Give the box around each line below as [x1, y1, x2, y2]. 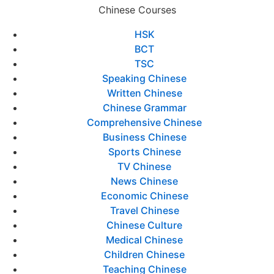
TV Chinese [117, 160, 171, 172]
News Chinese [111, 175, 178, 187]
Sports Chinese [108, 146, 181, 158]
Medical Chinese [106, 234, 183, 246]
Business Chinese [102, 131, 187, 143]
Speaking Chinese [102, 72, 187, 84]
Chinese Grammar [102, 102, 187, 114]
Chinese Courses [98, 4, 176, 16]
